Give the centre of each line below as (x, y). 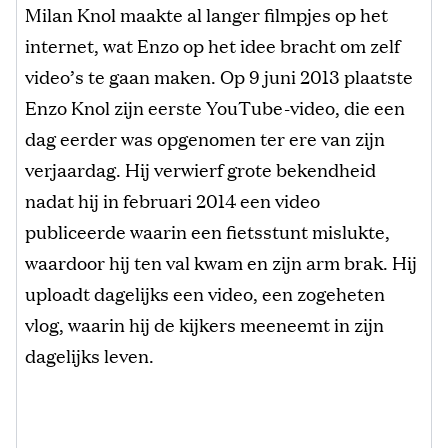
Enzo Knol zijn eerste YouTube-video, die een (215, 106)
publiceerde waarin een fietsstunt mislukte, (207, 230)
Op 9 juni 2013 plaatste (316, 75)
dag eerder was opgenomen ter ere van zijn (205, 137)
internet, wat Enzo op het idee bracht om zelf (212, 44)
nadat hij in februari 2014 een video (172, 199)
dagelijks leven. (89, 354)
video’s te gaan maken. (122, 75)
